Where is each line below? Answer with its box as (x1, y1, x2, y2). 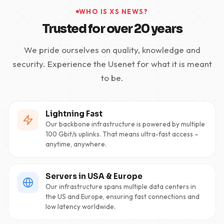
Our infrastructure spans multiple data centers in (45, 182, 196, 191)
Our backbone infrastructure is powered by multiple (45, 119, 205, 129)
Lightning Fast (45, 109, 102, 119)
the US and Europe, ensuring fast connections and (45, 192, 199, 201)
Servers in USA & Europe (45, 171, 142, 181)
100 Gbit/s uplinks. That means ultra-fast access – (45, 129, 198, 139)
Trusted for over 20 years (41, 21, 182, 37)
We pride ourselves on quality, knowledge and (23, 44, 200, 55)
